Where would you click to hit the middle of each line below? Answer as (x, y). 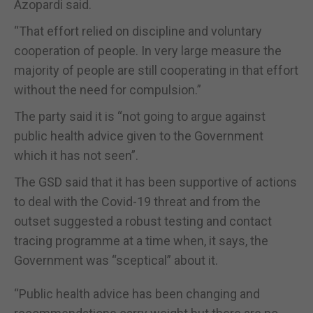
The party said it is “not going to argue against (140, 116)
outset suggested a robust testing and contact (143, 221)
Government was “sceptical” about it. (116, 260)
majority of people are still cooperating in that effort (156, 70)
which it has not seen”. (76, 155)
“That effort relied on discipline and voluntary (138, 31)
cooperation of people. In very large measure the (148, 50)
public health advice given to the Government (139, 136)
